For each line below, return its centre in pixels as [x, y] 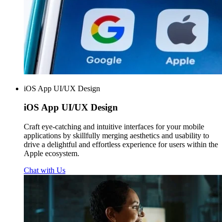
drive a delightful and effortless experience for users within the [121, 144]
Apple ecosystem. [52, 153]
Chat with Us [45, 170]
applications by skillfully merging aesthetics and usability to [116, 135]
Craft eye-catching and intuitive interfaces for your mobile [114, 126]
